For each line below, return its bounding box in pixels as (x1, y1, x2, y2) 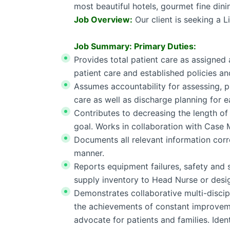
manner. (74, 148, 104, 158)
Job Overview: (74, 14, 132, 25)
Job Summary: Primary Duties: (74, 41, 196, 51)
